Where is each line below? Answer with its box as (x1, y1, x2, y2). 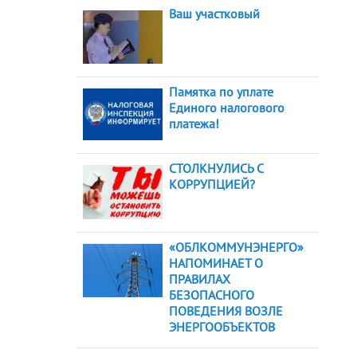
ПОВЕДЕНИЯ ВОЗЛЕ (169, 303, 283, 320)
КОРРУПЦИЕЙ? (169, 175, 255, 192)
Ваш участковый (169, 6, 260, 22)
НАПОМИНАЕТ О (169, 255, 263, 272)
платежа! (169, 115, 219, 131)
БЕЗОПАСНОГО (169, 287, 254, 304)
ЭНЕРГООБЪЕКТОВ (169, 319, 275, 335)
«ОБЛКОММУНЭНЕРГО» (169, 239, 304, 256)
